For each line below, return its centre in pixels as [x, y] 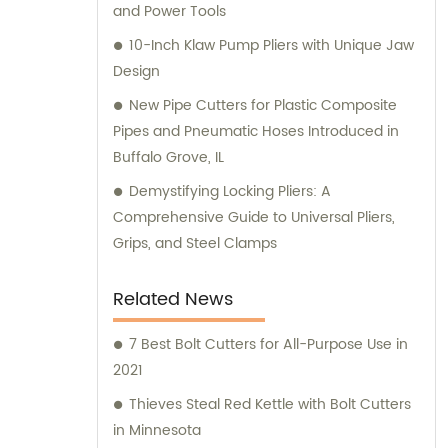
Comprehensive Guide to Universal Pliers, [254, 218]
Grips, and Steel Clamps [195, 244]
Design [136, 72]
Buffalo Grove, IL [168, 158]
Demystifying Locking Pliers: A [230, 192]
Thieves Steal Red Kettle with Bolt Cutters [270, 405]
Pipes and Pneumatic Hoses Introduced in [256, 132]
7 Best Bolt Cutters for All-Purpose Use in [268, 345]
